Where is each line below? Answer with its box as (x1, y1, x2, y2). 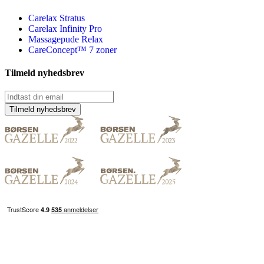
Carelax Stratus (28, 12, 85, 23)
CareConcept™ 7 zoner (28, 44, 117, 55)
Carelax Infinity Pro (28, 23, 102, 34)
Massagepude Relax (28, 34, 103, 44)
